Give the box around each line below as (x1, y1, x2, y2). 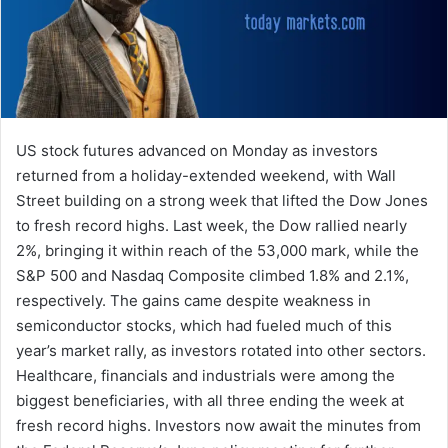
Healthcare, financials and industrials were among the (16, 365, 395, 385)
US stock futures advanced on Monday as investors (16, 140, 378, 160)
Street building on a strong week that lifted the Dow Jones (16, 190, 428, 210)
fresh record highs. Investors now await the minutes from (16, 415, 421, 435)
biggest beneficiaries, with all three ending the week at (16, 390, 404, 410)
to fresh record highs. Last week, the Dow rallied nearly (16, 215, 407, 235)
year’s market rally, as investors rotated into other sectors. (16, 340, 426, 360)
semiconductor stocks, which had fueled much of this (16, 315, 392, 335)
